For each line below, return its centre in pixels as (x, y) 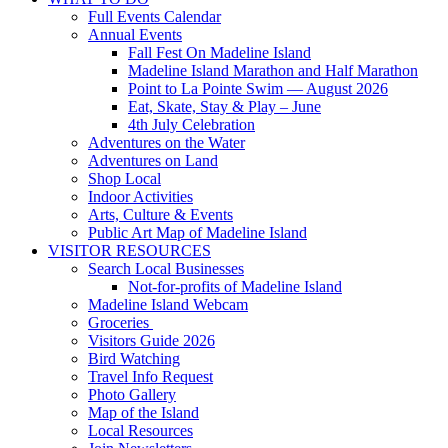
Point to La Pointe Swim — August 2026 (258, 89)
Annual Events (135, 35)
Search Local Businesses (166, 269)
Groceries (120, 323)
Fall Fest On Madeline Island (219, 53)
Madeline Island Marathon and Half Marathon (273, 71)
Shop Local (124, 179)
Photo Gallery (132, 395)
